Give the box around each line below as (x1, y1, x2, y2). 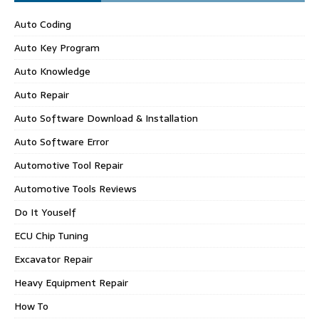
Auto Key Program (14, 39, 100, 56)
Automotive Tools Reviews (14, 180, 137, 197)
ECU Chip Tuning (14, 227, 88, 244)
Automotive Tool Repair (14, 157, 123, 173)
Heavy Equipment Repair (14, 274, 128, 291)
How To (14, 298, 48, 314)
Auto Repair (14, 86, 69, 103)
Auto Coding (14, 16, 71, 32)
